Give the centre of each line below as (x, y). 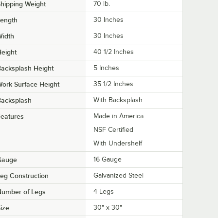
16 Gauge (108, 159)
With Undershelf (118, 143)
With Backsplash (118, 100)
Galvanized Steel (118, 175)
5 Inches (106, 68)
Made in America (118, 116)
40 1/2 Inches (114, 52)
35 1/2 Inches (113, 84)
